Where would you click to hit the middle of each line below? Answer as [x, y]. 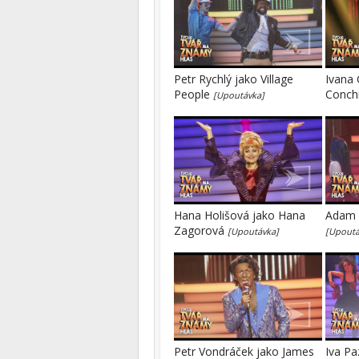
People [194, 94]
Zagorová [201, 230]
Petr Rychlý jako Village [234, 79]
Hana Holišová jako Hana [240, 215]
